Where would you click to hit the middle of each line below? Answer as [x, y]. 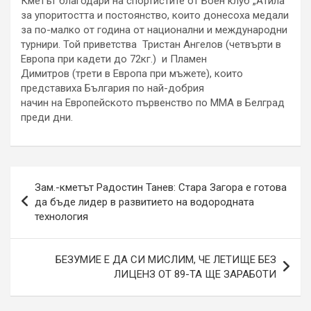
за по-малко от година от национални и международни [154, 30]
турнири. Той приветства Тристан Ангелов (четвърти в [151, 44]
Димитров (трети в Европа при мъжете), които [132, 73]
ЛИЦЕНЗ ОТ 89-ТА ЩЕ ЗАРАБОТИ [195, 274]
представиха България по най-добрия [112, 88]
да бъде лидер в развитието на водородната [144, 202]
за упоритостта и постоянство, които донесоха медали [155, 15]
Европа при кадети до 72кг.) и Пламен [114, 59]
